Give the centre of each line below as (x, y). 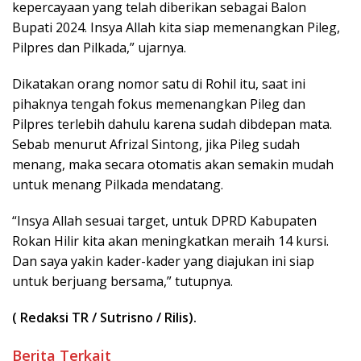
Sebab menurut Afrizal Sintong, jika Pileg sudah (156, 145)
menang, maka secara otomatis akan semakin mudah (173, 165)
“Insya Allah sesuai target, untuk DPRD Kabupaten (164, 221)
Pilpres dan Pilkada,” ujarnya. (99, 48)
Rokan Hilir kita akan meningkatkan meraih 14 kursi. (170, 241)
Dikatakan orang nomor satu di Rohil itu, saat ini (159, 84)
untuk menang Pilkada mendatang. (118, 185)
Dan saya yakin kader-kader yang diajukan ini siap (163, 261)
